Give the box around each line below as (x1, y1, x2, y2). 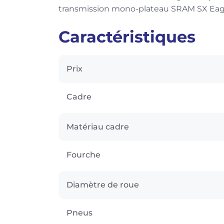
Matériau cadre (66, 121, 129, 131)
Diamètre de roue (66, 179, 139, 189)
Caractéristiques (58, 26, 195, 46)
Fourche (66, 149, 100, 159)
